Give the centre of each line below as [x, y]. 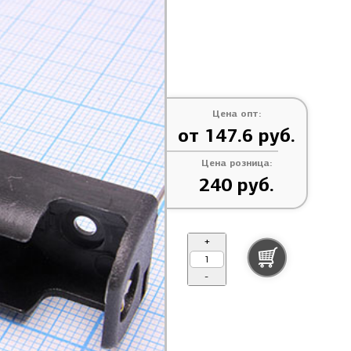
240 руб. [236, 185]
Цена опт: [236, 113]
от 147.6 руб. [236, 136]
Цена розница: [236, 163]
